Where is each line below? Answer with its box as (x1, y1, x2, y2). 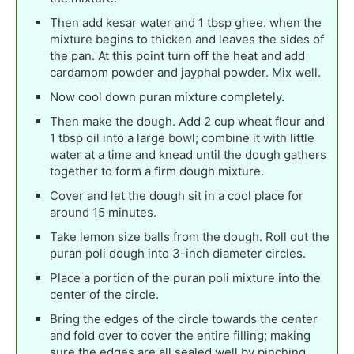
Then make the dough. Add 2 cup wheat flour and (50, 114, 325, 130)
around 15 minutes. (50, 205, 156, 220)
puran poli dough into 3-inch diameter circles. (50, 246, 306, 262)
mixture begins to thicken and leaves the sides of (50, 32, 324, 47)
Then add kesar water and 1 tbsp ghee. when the (50, 15, 322, 31)
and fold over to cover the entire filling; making (50, 328, 311, 344)
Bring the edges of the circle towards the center (50, 311, 318, 327)
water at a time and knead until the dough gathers (50, 147, 326, 163)
